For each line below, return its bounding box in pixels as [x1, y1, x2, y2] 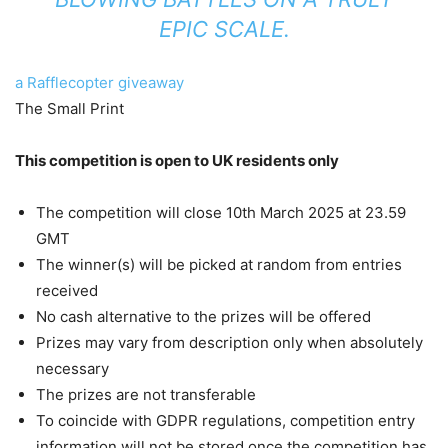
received [36, 281, 98, 300]
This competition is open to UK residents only [15, 151, 339, 170]
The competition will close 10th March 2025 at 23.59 [36, 203, 406, 222]
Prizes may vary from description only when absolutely [36, 333, 423, 352]
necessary [36, 359, 109, 378]
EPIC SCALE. [158, 16, 290, 42]
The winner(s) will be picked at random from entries [36, 255, 402, 274]
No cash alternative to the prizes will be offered [36, 307, 371, 326]
